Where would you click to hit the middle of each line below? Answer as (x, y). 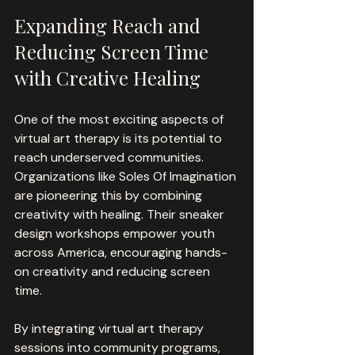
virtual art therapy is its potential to (120, 138)
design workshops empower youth (116, 233)
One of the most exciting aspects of (120, 119)
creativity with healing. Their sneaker (121, 214)
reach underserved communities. (111, 157)
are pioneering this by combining (110, 195)
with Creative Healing (107, 77)
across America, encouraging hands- (121, 252)
